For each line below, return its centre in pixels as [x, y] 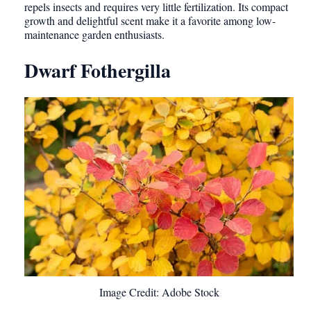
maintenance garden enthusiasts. [94, 35]
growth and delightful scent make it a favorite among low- [150, 21]
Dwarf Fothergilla [98, 71]
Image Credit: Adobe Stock [159, 292]
